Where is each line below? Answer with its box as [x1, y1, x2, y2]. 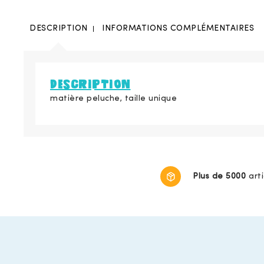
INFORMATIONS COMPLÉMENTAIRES [102, 24, 254, 34]
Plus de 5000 [193, 171, 246, 181]
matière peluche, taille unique [50, 94, 177, 104]
